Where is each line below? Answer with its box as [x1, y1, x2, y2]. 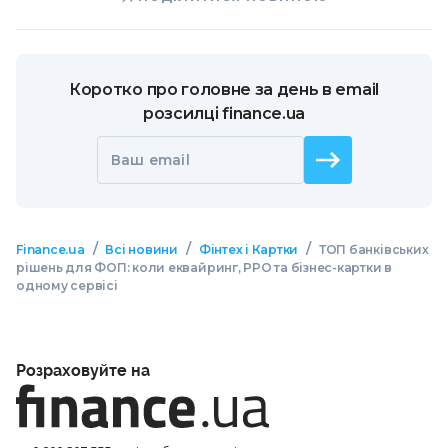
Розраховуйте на [16, 361, 150, 380]
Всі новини [105, 241, 178, 257]
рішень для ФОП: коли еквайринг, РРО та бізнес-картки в [16, 259, 393, 275]
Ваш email [110, 150, 191, 169]
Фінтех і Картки [198, 241, 299, 257]
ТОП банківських [318, 241, 429, 257]
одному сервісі [16, 277, 118, 293]
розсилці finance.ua [143, 103, 305, 123]
